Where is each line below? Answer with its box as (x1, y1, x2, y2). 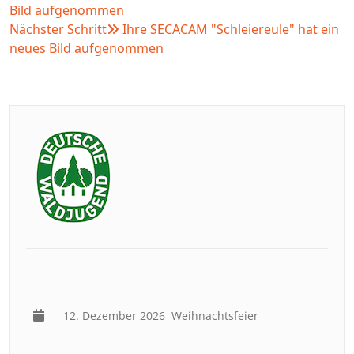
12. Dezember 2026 (63, 307, 169, 323)
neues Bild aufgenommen (9, 39, 164, 57)
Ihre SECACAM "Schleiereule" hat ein (122, 20, 339, 38)
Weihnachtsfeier (168, 307, 265, 323)
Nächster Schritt (9, 20, 107, 38)
